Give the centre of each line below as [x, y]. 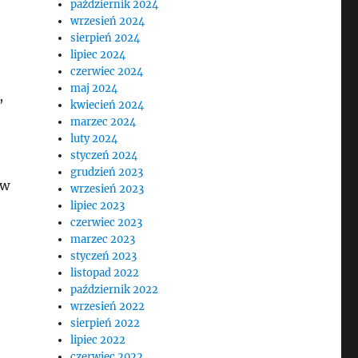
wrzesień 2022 [108, 306]
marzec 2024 [103, 122]
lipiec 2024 [98, 55]
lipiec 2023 [98, 206]
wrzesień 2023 [107, 189]
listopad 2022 [105, 273]
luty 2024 [94, 139]
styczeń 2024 [104, 155]
